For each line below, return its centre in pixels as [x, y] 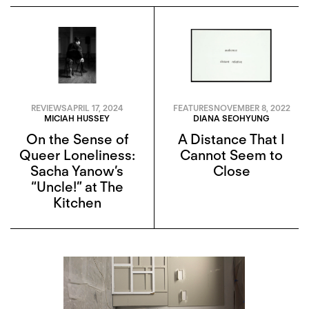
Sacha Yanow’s [77, 171]
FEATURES [193, 108]
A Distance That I [231, 139]
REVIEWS [49, 108]
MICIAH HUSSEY [77, 118]
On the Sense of [77, 139]
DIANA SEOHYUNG [231, 118]
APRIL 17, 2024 [95, 108]
